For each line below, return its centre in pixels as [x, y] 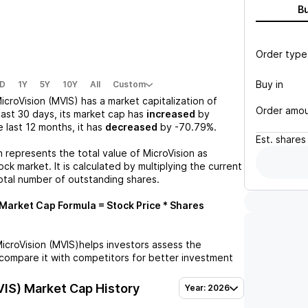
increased [171, 114]
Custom [129, 84]
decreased [131, 127]
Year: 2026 [207, 288]
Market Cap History [80, 288]
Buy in [269, 84]
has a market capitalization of [148, 101]
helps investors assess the [140, 244]
